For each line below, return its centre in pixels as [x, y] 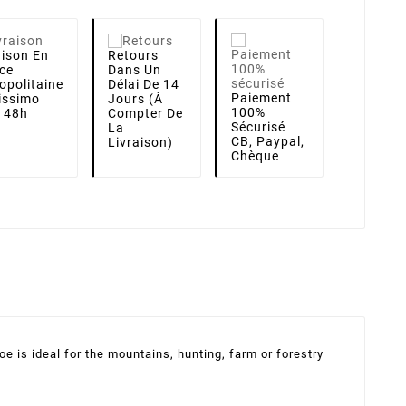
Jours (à [135, 98]
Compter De [145, 113]
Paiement [261, 97]
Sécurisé [258, 126]
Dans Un [135, 69]
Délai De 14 [144, 84]
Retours [133, 55]
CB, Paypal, [267, 141]
